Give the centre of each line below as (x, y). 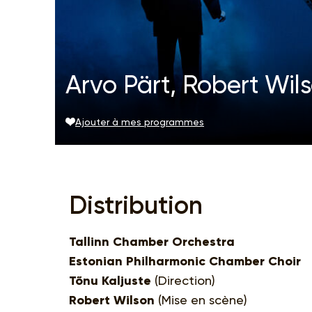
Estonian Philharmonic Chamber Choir (185, 261)
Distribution (136, 205)
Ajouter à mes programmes (140, 122)
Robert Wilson (112, 300)
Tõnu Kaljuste (110, 280)
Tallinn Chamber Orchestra (152, 241)
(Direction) (183, 280)
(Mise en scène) (201, 299)
